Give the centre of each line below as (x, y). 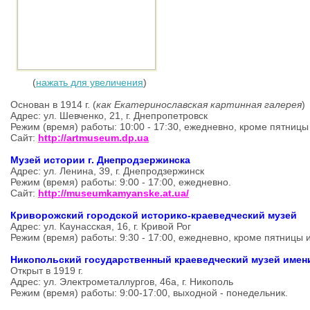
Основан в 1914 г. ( (53, 104)
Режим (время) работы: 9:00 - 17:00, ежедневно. (122, 182)
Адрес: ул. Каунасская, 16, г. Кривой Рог (102, 226)
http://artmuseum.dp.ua (93, 138)
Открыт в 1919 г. (47, 271)
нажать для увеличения (90, 82)
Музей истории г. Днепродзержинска (100, 160)
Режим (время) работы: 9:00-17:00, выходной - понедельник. (151, 293)
